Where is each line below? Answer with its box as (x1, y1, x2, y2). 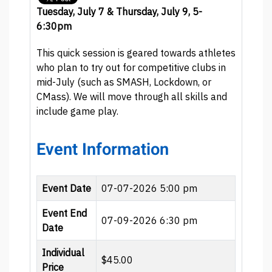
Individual (42, 246, 84, 259)
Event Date (42, 182, 91, 195)
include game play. (36, 105, 118, 118)
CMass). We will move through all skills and (36, 90, 227, 103)
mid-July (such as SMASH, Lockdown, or (36, 76, 211, 89)
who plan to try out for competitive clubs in (36, 61, 226, 74)
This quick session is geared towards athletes (36, 47, 236, 59)
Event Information (36, 137, 169, 162)
